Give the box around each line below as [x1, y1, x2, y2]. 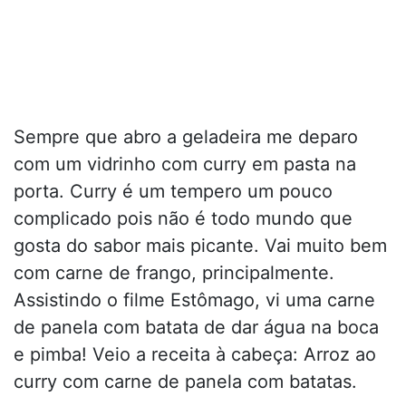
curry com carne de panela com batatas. [14, 371, 357, 393]
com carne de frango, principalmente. [14, 262, 334, 285]
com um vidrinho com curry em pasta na [14, 153, 356, 176]
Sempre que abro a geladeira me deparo [14, 126, 358, 149]
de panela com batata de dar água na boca [14, 316, 379, 339]
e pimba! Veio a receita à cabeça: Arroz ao [14, 343, 376, 366]
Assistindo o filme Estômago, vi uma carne [14, 289, 375, 312]
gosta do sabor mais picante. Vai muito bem [14, 235, 387, 257]
